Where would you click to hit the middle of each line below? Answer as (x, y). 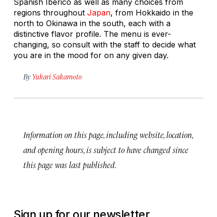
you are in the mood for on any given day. (91, 55)
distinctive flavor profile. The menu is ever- (92, 34)
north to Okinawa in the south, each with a (92, 23)
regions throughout (50, 12)
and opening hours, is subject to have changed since (106, 149)
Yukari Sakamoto (57, 76)
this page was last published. (70, 164)
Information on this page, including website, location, (108, 134)
